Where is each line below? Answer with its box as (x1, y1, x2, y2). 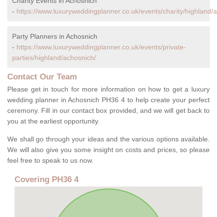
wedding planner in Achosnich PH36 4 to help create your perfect (7, 96, 210, 104)
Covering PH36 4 (15, 175, 78, 185)
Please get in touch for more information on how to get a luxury (7, 85, 210, 93)
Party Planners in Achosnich (12, 32, 97, 41)
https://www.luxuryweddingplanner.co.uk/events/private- (16, 43, 186, 51)
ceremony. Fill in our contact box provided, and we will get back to (7, 107, 210, 115)
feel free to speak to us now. (7, 156, 93, 165)
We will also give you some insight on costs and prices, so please (7, 146, 210, 154)
